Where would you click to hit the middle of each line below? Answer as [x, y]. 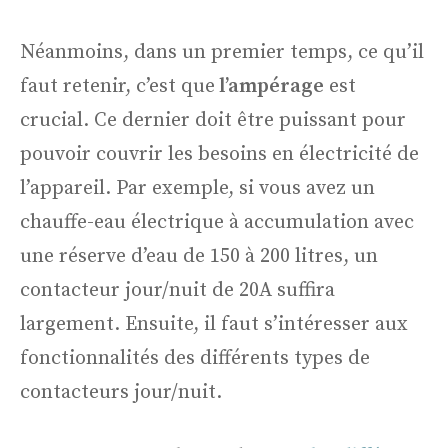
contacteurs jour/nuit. [123, 392]
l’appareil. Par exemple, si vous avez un [197, 188]
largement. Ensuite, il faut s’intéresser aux [214, 324]
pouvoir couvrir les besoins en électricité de [219, 154]
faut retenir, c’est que [117, 86]
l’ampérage [269, 86]
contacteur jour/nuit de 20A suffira [177, 290]
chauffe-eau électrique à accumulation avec [217, 222]
